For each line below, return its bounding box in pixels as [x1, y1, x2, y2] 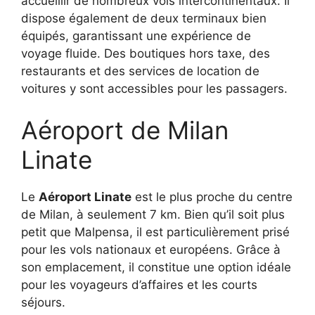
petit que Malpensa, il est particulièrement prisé [21, 225, 290, 240]
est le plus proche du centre [131, 190, 292, 205]
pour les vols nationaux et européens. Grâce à [21, 243, 281, 257]
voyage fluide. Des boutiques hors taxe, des [21, 46, 270, 60]
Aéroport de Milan [21, 115, 229, 146]
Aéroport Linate [39, 190, 131, 205]
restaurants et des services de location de [21, 63, 259, 78]
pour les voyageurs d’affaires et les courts [21, 278, 257, 292]
